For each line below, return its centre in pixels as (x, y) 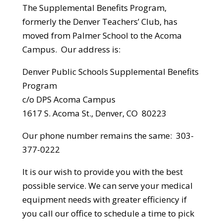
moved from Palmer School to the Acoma (102, 36)
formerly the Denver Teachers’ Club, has (100, 22)
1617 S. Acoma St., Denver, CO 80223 (94, 113)
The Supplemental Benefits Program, (94, 8)
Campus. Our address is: (71, 50)
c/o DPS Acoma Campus (69, 100)
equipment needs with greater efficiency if (104, 200)
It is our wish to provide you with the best (102, 172)
